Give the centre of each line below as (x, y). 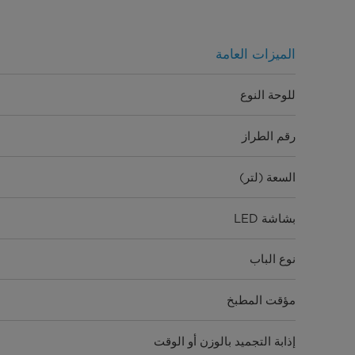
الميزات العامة (256, 54)
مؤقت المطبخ (261, 301)
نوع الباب (273, 260)
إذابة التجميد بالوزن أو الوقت (225, 342)
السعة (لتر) (268, 177)
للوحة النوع (268, 95)
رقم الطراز (269, 136)
